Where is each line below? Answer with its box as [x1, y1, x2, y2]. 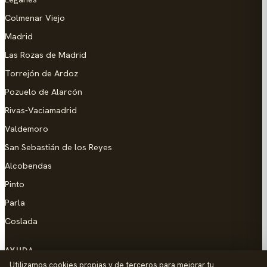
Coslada [5, 215, 38, 226]
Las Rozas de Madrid [5, 49, 86, 60]
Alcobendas [5, 160, 52, 171]
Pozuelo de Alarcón [5, 86, 82, 97]
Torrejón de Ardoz [5, 67, 78, 79]
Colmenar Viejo [5, 12, 65, 23]
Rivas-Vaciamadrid [5, 104, 77, 116]
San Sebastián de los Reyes [5, 141, 112, 153]
